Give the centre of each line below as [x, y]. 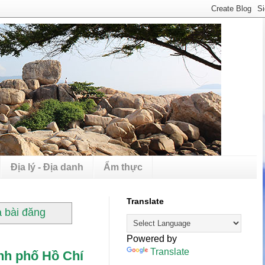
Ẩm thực [123, 167]
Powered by [152, 239]
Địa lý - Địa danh [47, 167]
